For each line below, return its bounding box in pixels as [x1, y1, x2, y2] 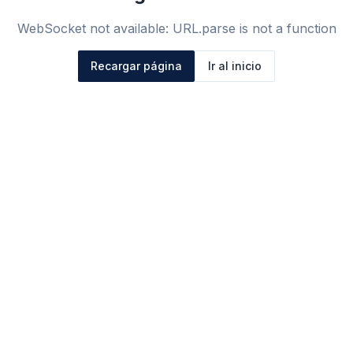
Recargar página [91, 59, 182, 72]
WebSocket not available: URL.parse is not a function [17, 20, 336, 36]
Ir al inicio [208, 59, 262, 72]
